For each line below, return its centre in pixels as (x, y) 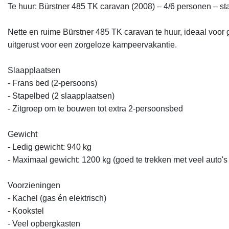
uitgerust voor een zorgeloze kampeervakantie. (92, 45)
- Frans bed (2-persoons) (54, 83)
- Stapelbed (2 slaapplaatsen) (63, 96)
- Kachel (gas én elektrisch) (59, 198)
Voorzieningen (34, 185)
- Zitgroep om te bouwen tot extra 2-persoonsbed (97, 109)
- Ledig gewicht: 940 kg (52, 147)
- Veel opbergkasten (46, 224)
